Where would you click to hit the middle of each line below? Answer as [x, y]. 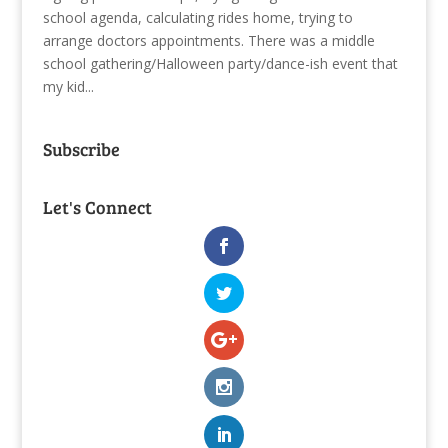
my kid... [68, 86]
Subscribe [81, 148]
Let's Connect [97, 206]
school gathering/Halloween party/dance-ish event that [220, 63]
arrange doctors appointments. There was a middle [208, 40]
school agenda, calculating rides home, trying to [197, 17]
